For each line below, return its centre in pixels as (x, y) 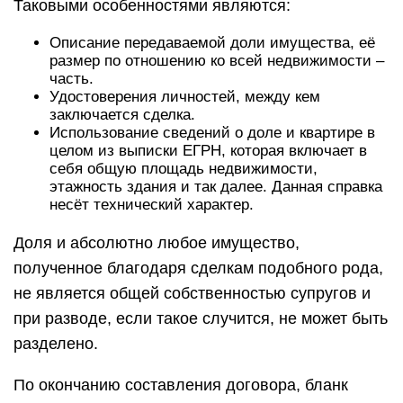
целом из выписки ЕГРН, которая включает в (208, 151)
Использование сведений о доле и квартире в (212, 133)
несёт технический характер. (152, 205)
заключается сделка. (122, 115)
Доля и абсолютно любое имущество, (157, 243)
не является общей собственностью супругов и (192, 293)
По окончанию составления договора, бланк (181, 385)
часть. (72, 79)
